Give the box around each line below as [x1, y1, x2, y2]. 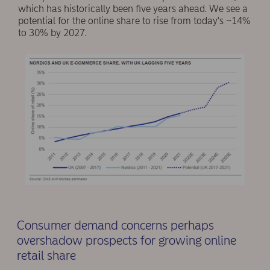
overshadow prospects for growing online [16, 233, 236, 248]
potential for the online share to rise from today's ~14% [18, 15, 251, 27]
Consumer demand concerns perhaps [16, 218, 214, 233]
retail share [16, 248, 76, 263]
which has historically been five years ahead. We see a [18, 3, 248, 15]
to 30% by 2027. [18, 27, 87, 39]
